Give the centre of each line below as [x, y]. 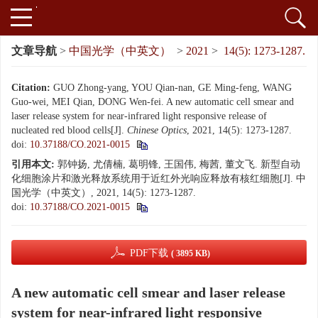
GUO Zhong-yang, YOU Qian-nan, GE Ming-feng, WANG [172, 88]
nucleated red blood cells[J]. [69, 130]
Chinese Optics [157, 130]
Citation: [31, 88]
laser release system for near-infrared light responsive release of [139, 116]
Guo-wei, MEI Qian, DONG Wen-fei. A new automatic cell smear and [153, 102]
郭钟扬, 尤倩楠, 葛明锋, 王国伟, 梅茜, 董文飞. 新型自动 [179, 164]
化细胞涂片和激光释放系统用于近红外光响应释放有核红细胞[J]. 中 [159, 179]
